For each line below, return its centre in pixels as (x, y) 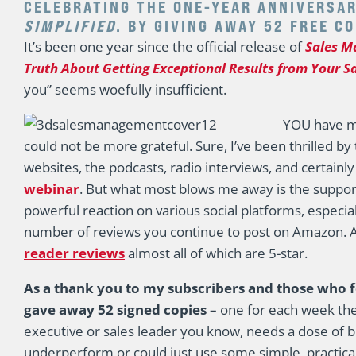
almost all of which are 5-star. (216, 253)
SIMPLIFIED (70, 26)
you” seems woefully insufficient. (125, 89)
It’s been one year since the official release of (164, 46)
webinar (52, 189)
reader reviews (74, 253)
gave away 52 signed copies (115, 310)
